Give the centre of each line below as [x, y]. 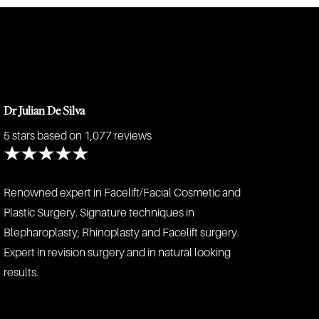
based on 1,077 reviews [95, 136]
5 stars [21, 136]
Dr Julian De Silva [45, 110]
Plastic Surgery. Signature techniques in [99, 213]
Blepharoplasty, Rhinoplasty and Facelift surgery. [122, 233]
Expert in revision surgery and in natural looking [117, 253]
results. [21, 273]
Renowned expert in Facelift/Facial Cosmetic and [122, 193]
